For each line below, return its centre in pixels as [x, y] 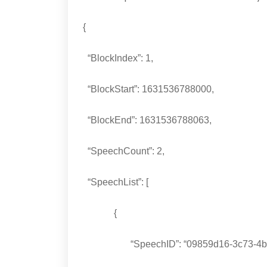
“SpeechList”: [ [116, 182]
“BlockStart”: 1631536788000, [148, 89]
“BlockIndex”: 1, [118, 58]
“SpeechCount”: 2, [124, 151]
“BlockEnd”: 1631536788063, [147, 120]
